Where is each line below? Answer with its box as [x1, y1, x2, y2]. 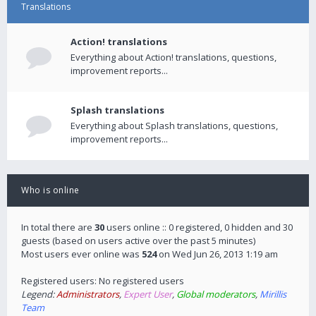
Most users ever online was [21, 248, 142, 260]
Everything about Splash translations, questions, [71, 119, 278, 132]
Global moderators [176, 288, 255, 300]
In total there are [21, 221, 95, 233]
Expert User [123, 288, 172, 300]
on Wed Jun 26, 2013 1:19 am [157, 248, 278, 260]
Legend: [21, 288, 56, 300]
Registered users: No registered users [21, 274, 184, 287]
